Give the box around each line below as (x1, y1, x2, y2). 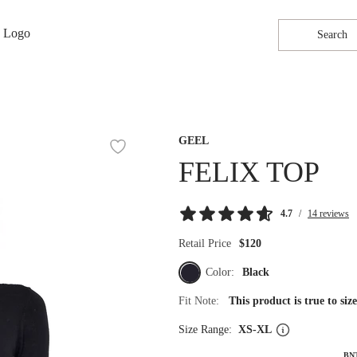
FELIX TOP (178, 156, 320, 188)
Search (316, 29, 347, 41)
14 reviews (308, 208, 349, 219)
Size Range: (178, 324, 238, 335)
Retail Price (178, 237, 231, 249)
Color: (206, 266, 237, 278)
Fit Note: (178, 295, 229, 307)
